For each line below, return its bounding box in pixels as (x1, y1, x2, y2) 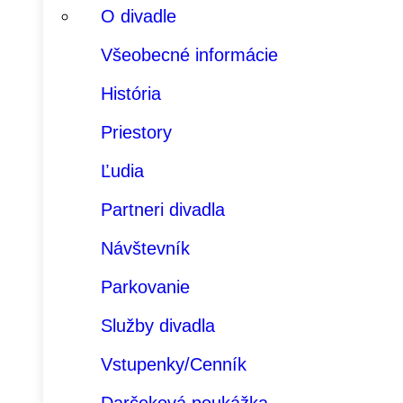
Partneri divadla (101, 200, 225, 219)
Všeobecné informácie (101, 45, 278, 65)
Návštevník (101, 238, 190, 258)
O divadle (101, 6, 176, 26)
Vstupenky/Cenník (101, 354, 246, 374)
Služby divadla (101, 316, 215, 336)
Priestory (101, 122, 172, 142)
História (101, 84, 161, 103)
